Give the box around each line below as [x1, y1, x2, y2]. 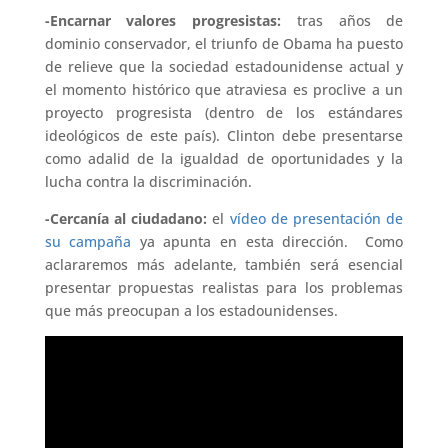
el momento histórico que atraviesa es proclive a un [44, 79, 404, 99]
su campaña [44, 231, 132, 251]
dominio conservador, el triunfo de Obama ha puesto [44, 33, 404, 53]
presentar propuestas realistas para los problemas [44, 277, 404, 297]
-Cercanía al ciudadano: [44, 208, 208, 228]
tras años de [281, 10, 404, 30]
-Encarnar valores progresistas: [44, 10, 282, 30]
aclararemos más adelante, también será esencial [44, 254, 404, 274]
